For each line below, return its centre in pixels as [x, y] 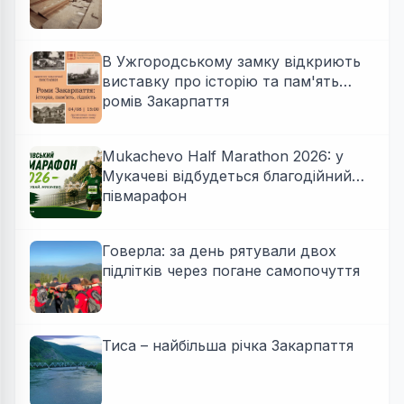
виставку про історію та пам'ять [220, 81]
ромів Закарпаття [165, 101]
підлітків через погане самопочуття [231, 271]
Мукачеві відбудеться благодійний [227, 176]
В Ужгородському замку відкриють [231, 61]
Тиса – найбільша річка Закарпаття [228, 345]
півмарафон [144, 196]
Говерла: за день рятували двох [219, 251]
